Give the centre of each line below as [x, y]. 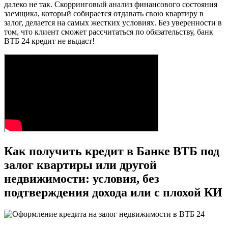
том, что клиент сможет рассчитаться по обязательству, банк [109, 32]
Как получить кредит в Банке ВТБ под [112, 151]
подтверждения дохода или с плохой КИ [113, 193]
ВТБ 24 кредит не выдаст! [49, 41]
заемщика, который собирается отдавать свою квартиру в [104, 14]
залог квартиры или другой [80, 165]
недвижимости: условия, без [82, 179]
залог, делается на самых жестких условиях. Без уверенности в [113, 23]
